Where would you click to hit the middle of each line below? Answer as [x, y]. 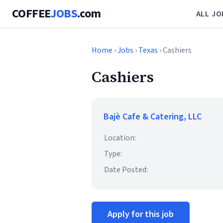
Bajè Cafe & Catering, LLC [153, 117]
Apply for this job [141, 214]
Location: [120, 138]
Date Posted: [126, 170]
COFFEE [31, 14]
